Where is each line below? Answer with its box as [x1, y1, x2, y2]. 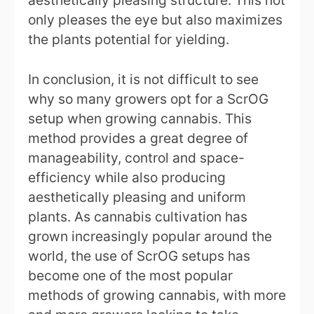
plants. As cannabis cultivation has [28, 207, 247, 225]
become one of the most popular [28, 266, 233, 284]
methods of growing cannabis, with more [28, 286, 286, 303]
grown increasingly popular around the [28, 227, 272, 245]
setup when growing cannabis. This [28, 109, 252, 127]
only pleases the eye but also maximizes [28, 11, 282, 29]
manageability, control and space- [28, 149, 245, 166]
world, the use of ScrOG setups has [28, 247, 250, 264]
